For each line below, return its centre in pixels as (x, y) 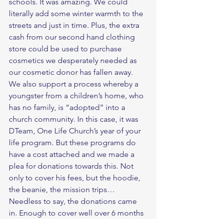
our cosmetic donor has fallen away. (75, 72)
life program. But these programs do (73, 143)
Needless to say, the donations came (74, 201)
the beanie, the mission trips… (63, 190)
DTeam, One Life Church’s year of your (76, 131)
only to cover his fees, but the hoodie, (76, 178)
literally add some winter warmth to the (77, 14)
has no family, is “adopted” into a (68, 108)
